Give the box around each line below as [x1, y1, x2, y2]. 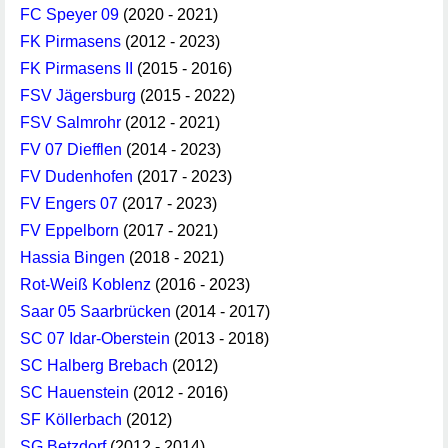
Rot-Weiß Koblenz [20, 276, 151, 293]
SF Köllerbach [20, 411, 122, 428]
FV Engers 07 [20, 195, 118, 212]
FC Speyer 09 [20, 6, 119, 23]
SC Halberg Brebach [20, 357, 168, 374]
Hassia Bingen [20, 249, 125, 266]
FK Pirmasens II [20, 60, 133, 77]
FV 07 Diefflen [20, 141, 122, 158]
